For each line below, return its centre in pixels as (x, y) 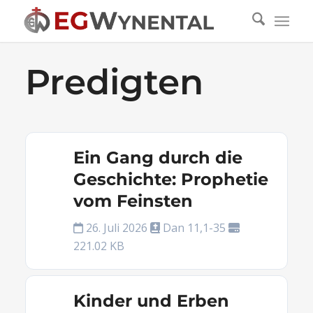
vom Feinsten (133, 201)
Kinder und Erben (151, 301)
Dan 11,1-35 (194, 228)
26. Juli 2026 (116, 228)
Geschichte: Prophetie (170, 179)
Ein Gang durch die (158, 158)
